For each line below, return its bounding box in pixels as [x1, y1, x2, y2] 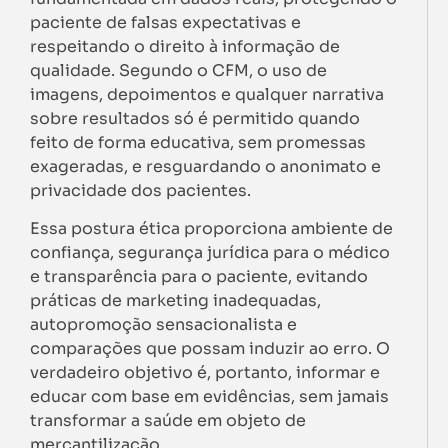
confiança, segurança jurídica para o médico [30, 242, 390, 264]
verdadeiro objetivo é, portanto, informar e [30, 362, 380, 384]
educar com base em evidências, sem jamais [30, 386, 389, 408]
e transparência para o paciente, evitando [30, 266, 368, 288]
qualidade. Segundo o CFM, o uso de [30, 60, 327, 81]
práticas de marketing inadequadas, [30, 290, 321, 312]
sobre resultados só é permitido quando [30, 108, 360, 129]
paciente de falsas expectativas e [30, 12, 301, 33]
